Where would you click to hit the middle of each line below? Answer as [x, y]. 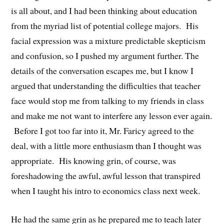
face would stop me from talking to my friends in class [108, 101]
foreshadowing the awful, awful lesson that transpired [106, 176]
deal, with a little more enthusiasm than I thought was [106, 146]
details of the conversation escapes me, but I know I [102, 71]
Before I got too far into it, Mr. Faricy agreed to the [103, 131]
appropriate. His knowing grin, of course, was [94, 161]
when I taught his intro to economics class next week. [106, 191]
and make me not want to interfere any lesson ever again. [112, 116]
